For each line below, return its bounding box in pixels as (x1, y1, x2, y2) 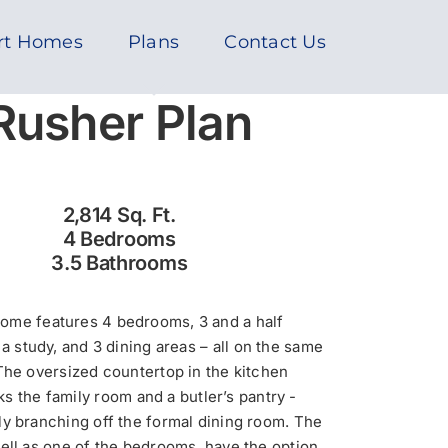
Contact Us (224, 31, 326, 53)
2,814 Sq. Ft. (62, 203, 176, 228)
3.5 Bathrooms (51, 251, 188, 276)
